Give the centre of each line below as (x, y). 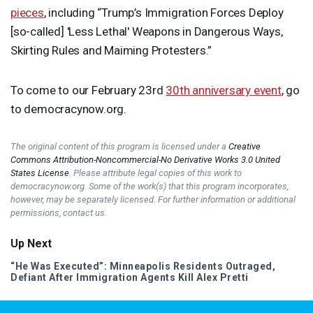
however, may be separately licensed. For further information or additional (153, 199)
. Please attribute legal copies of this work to (155, 173)
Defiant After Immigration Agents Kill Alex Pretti (130, 277)
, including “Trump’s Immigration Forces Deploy (163, 12)
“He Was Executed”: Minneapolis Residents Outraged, (143, 266)
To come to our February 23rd (88, 90)
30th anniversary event (224, 90)
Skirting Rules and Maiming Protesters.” (111, 50)
